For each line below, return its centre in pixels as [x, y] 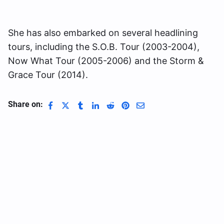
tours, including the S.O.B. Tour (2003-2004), [104, 47]
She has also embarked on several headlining [103, 33]
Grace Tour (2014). [48, 75]
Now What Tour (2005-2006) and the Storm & [106, 61]
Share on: [25, 104]
